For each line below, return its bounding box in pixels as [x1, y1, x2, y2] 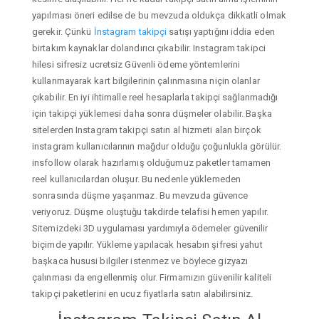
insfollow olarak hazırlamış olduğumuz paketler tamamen [32, 157, 271, 168]
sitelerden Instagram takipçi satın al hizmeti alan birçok [32, 124, 261, 135]
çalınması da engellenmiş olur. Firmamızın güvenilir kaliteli [32, 271, 272, 283]
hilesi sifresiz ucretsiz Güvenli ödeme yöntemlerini [32, 58, 241, 70]
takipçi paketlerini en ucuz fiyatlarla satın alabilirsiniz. [32, 288, 253, 299]
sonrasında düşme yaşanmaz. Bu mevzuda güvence [32, 189, 249, 201]
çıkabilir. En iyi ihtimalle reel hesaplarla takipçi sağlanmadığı [32, 91, 278, 103]
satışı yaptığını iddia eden [167, 26, 276, 37]
